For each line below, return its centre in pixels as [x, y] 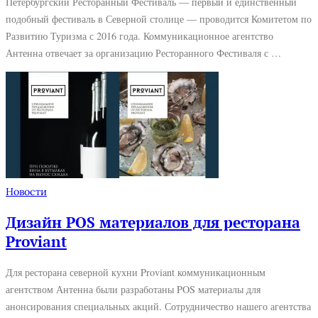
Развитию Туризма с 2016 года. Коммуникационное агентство [139, 36]
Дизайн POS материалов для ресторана [153, 222]
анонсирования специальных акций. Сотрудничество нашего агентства [158, 306]
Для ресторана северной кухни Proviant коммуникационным [136, 272]
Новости [26, 192]
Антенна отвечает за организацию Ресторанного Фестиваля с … [143, 53]
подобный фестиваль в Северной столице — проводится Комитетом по [159, 19]
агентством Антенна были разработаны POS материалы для [133, 289]
